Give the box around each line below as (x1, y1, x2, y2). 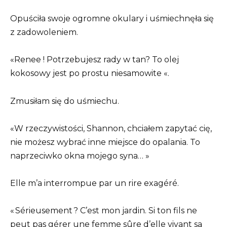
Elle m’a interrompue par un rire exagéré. (10, 178, 179, 188)
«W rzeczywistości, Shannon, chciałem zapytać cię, (10, 123, 212, 133)
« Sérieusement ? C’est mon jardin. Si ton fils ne (10, 206, 197, 216)
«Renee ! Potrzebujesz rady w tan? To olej (10, 55, 179, 65)
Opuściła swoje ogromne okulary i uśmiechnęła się (10, 14, 214, 24)
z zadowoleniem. (10, 27, 78, 37)
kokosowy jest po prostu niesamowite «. (10, 68, 169, 79)
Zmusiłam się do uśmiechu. (10, 96, 119, 106)
